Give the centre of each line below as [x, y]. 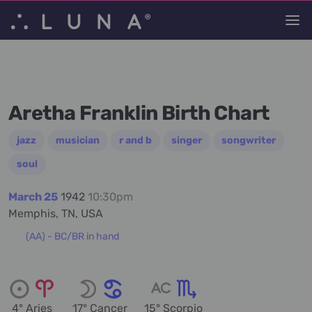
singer [187, 140]
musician [78, 140]
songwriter [249, 140]
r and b [135, 140]
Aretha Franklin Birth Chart [139, 113]
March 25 [33, 197]
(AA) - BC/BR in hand [72, 236]
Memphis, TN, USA [56, 213]
